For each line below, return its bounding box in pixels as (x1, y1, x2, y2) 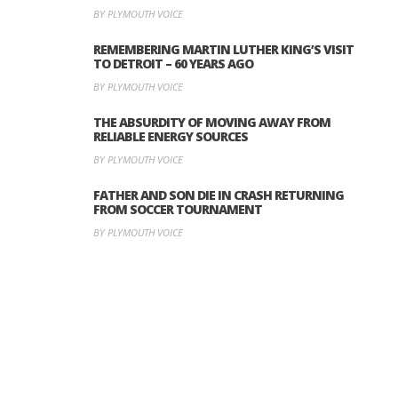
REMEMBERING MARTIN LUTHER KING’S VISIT (93, 40, 354, 58)
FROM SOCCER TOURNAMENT (93, 200, 262, 218)
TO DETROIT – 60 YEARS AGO (93, 54, 253, 72)
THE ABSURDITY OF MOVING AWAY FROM (93, 113, 330, 131)
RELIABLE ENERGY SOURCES (93, 127, 248, 145)
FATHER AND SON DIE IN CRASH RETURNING (93, 186, 344, 203)
